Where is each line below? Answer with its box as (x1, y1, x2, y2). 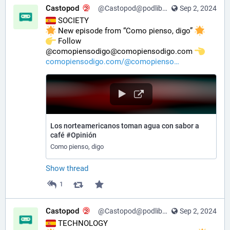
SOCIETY (56, 16, 89, 25)
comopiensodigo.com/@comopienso (46, 57, 174, 66)
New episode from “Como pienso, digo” (56, 26, 195, 35)
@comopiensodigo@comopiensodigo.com (46, 47, 195, 56)
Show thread (46, 163, 88, 173)
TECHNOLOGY (56, 219, 108, 228)
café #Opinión (50, 130, 97, 139)
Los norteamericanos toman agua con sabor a (50, 121, 199, 130)
